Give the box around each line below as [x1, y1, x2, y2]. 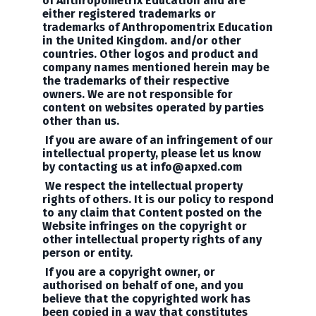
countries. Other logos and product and [42, 47, 258, 61]
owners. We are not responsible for [42, 87, 233, 101]
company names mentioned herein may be [42, 61, 269, 74]
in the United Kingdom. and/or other [42, 34, 241, 47]
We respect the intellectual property [45, 179, 243, 193]
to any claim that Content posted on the [42, 206, 262, 219]
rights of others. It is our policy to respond [42, 193, 274, 206]
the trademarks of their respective [42, 74, 229, 87]
